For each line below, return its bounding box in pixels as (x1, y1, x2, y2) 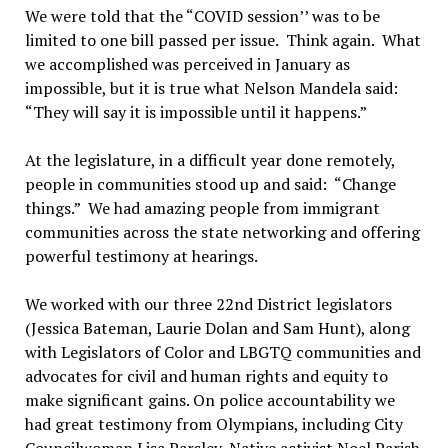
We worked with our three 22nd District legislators (24, 293, 392, 315)
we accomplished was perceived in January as (24, 53, 350, 75)
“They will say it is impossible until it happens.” (24, 101, 367, 123)
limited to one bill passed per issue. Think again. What (24, 29, 421, 51)
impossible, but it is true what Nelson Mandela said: (24, 77, 402, 99)
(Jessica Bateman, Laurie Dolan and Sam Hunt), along (24, 317, 410, 339)
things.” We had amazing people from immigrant (24, 197, 380, 219)
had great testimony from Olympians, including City (24, 413, 403, 435)
